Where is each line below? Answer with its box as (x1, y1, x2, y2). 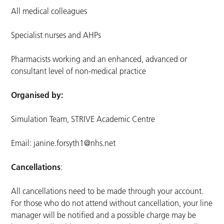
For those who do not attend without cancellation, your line (11, 198, 213, 208)
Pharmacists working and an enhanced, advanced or (11, 54, 187, 64)
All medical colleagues (11, 6, 87, 16)
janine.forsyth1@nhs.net (33, 138, 116, 148)
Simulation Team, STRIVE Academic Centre (11, 114, 155, 124)
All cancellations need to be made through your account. (11, 186, 206, 196)
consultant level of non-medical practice (11, 66, 146, 76)
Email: (11, 138, 34, 148)
